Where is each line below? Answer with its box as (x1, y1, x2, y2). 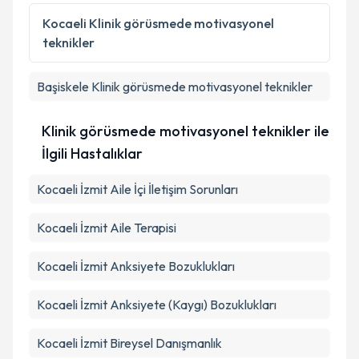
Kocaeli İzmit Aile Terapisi (37, 220, 176, 236)
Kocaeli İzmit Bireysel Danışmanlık (37, 335, 222, 351)
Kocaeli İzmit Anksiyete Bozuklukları (37, 258, 235, 274)
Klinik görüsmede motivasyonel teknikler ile (42, 122, 330, 140)
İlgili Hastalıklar (42, 144, 143, 163)
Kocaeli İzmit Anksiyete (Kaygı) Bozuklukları (37, 296, 276, 313)
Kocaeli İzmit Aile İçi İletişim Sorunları (37, 181, 238, 197)
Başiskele (37, 79, 89, 95)
